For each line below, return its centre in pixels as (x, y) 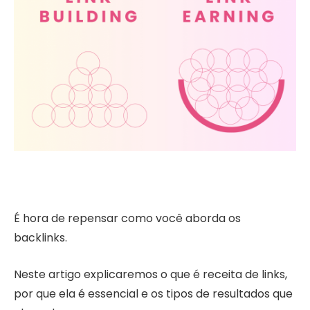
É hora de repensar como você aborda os (127, 219)
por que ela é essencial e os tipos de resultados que (153, 293)
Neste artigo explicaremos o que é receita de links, (151, 274)
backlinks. (40, 238)
